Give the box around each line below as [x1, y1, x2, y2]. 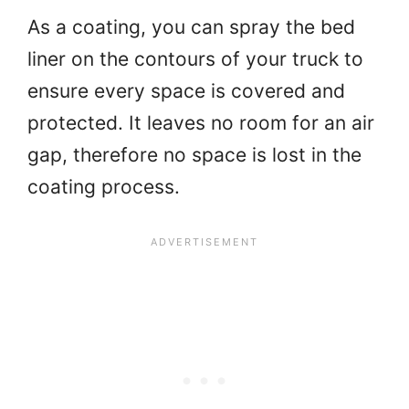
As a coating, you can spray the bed [27, 15, 355, 38]
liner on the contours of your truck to [27, 47, 363, 70]
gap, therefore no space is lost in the [27, 142, 362, 166]
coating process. [27, 174, 180, 198]
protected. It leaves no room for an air [27, 110, 374, 134]
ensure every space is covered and [27, 79, 345, 102]
